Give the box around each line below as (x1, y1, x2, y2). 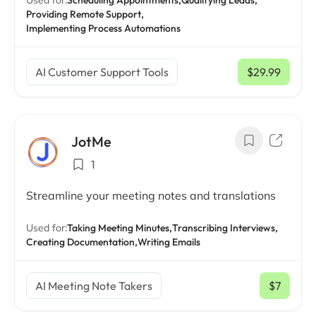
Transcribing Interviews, (172, 221, 278, 234)
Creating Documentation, (26, 236, 138, 248)
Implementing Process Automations (26, 22, 181, 35)
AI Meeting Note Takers (35, 279, 152, 293)
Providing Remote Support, (26, 8, 144, 20)
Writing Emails (138, 236, 200, 248)
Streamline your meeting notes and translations (26, 188, 276, 202)
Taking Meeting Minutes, (67, 221, 172, 234)
